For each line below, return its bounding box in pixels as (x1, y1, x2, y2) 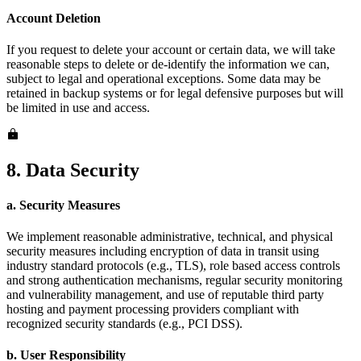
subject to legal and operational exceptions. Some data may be (6, 71, 321, 85)
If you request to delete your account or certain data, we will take (6, 42, 335, 56)
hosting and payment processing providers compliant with (6, 302, 299, 317)
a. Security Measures (6, 197, 120, 212)
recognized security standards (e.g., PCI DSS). (6, 317, 243, 331)
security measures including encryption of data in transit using (6, 244, 319, 259)
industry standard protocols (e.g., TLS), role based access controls (6, 259, 340, 273)
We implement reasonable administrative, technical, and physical (6, 230, 333, 244)
